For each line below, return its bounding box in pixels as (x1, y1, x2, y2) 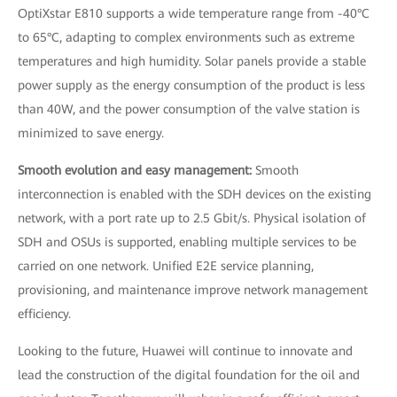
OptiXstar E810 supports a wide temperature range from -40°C (18, 6, 370, 20)
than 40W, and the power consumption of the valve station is (18, 102, 360, 116)
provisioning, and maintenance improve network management (18, 283, 368, 297)
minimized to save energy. (18, 126, 164, 140)
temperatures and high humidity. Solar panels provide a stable (18, 54, 366, 68)
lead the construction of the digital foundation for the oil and (18, 368, 360, 382)
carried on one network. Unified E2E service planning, (18, 259, 314, 273)
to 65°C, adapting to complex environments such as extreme (18, 30, 354, 44)
